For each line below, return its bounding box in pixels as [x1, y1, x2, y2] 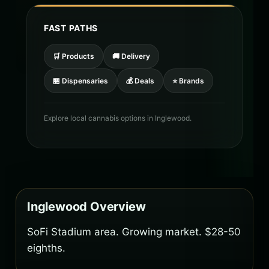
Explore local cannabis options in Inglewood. [44, 113, 192, 123]
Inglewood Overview [27, 199, 146, 214]
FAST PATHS [44, 23, 98, 34]
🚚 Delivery [112, 52, 150, 61]
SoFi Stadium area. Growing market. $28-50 [27, 226, 241, 238]
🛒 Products [53, 52, 94, 61]
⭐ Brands [172, 76, 204, 86]
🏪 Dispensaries [53, 76, 108, 86]
